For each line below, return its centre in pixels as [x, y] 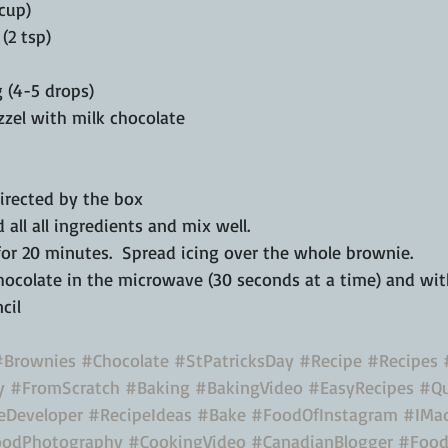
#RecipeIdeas [140, 414]
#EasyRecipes [361, 387]
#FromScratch [65, 387]
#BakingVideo [249, 387]
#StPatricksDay [234, 360]
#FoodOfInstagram [324, 414]
